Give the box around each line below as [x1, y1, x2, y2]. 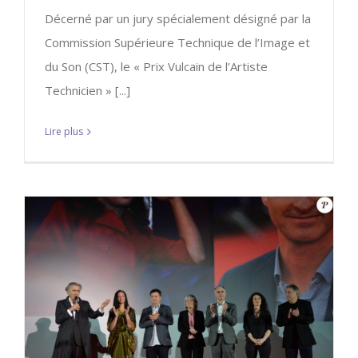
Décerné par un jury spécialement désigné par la [45, 10, 311, 27]
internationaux [127, 317, 234, 335]
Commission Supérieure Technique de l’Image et [45, 34, 310, 51]
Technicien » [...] [45, 82, 130, 99]
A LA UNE [126, 336, 169, 350]
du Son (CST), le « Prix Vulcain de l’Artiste [45, 58, 268, 75]
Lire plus [45, 125, 83, 139]
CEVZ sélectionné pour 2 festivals [59, 302, 303, 320]
